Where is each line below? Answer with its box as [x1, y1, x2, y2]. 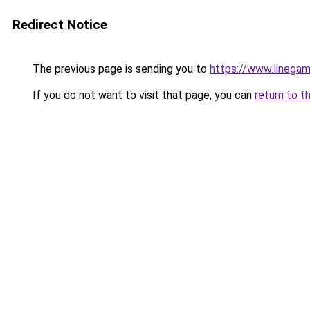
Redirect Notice [12, 17, 107, 33]
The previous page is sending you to [30, 62, 210, 75]
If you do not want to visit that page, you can [30, 89, 255, 102]
